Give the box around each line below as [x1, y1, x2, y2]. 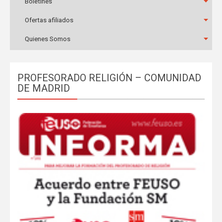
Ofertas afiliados [24, 16, 73, 24]
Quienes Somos [24, 35, 70, 43]
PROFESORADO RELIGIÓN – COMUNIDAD [17, 72, 201, 84]
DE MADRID [17, 83, 70, 94]
